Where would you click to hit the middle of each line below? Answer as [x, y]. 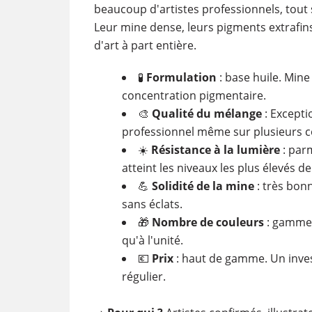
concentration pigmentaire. [194, 95]
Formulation [181, 77]
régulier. [143, 276]
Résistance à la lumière [215, 149]
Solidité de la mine [203, 186]
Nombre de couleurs [208, 222]
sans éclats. [152, 204]
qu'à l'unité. [152, 240]
